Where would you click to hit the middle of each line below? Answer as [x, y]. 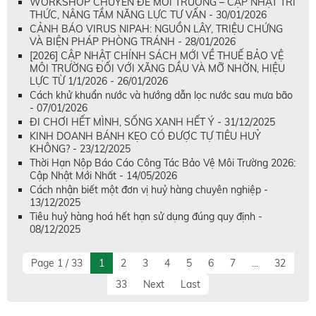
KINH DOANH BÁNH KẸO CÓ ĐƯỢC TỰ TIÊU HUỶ [145, 136]
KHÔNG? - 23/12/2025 [80, 149]
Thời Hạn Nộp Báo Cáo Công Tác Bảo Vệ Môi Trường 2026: [163, 163]
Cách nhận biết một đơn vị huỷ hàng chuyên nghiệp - [149, 190]
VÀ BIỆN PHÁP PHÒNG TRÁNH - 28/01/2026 [133, 42]
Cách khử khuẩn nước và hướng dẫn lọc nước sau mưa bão [161, 95]
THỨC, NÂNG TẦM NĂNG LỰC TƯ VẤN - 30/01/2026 [148, 15]
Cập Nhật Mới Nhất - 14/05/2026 [103, 176]
